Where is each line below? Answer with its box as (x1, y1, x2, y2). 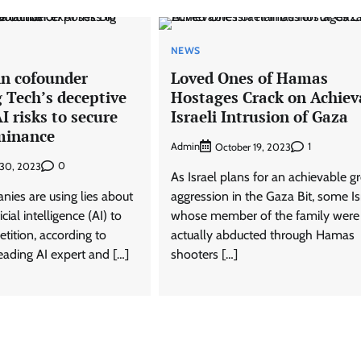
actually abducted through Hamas (170, 226, 355, 243)
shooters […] (170, 246, 238, 262)
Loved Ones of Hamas (170, 68, 328, 89)
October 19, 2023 (214, 140, 291, 153)
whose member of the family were (170, 207, 359, 223)
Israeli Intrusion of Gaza (170, 106, 348, 127)
